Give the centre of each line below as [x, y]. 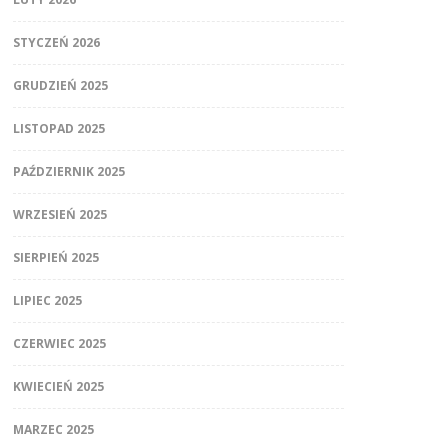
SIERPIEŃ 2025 [55, 258]
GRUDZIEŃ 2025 [60, 86]
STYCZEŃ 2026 [56, 43]
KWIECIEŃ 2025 [58, 387]
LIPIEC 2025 [47, 301]
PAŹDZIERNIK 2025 [68, 172]
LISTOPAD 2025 [58, 129]
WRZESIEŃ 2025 [59, 215]
